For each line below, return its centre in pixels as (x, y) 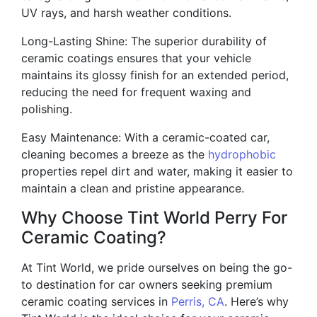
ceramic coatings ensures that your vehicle (136, 58)
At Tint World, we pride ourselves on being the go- (157, 267)
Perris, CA (198, 301)
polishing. (47, 109)
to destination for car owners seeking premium (147, 284)
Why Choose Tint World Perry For (154, 218)
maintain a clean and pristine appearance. (133, 188)
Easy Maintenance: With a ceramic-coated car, (145, 137)
